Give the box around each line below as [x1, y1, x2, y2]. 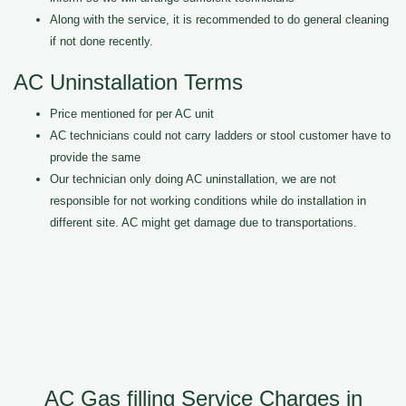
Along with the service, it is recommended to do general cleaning [50, 13, 389, 26]
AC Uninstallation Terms [14, 70, 243, 94]
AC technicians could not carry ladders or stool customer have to [50, 129, 391, 142]
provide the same [50, 150, 140, 164]
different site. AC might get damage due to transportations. [50, 216, 357, 229]
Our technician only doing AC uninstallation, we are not [50, 172, 336, 186]
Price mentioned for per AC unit [50, 107, 214, 121]
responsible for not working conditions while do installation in [50, 194, 366, 208]
